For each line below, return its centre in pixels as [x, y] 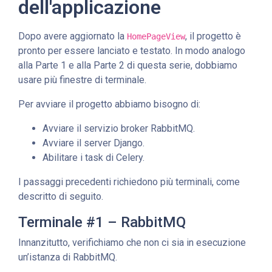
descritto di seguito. [61, 196]
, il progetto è [213, 36]
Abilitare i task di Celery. [93, 157]
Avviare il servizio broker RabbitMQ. [119, 128]
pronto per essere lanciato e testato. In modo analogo [132, 50]
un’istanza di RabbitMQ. [68, 257]
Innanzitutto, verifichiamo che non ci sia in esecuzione [132, 242]
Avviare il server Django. [93, 143]
